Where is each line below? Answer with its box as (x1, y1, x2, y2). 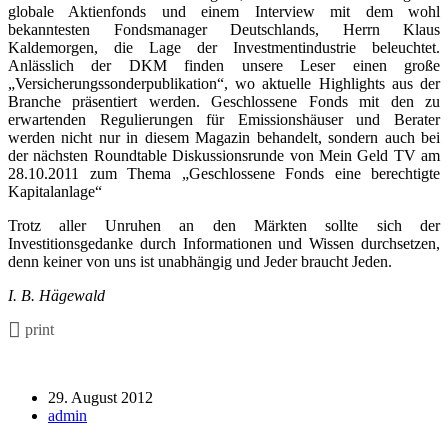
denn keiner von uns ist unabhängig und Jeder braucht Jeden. (8, 252, 392, 270)
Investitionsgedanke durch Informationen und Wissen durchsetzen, (8, 234, 440, 252)
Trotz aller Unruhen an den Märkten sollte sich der (8, 216, 440, 234)
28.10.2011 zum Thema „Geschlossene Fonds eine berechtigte (8, 164, 440, 182)
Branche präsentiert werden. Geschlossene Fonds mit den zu (8, 92, 440, 110)
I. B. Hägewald (8, 286, 105, 304)
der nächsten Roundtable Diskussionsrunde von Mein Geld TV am (8, 146, 440, 164)
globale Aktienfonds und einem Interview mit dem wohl (8, 2, 440, 20)
